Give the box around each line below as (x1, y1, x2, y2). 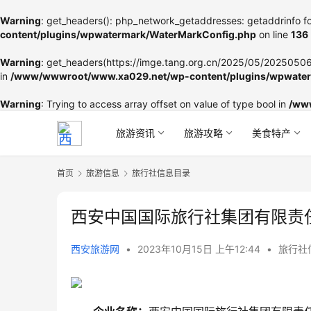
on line (256, 28, 291, 40)
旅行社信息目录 (132, 168, 190, 178)
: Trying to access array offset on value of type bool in (41, 98, 289, 110)
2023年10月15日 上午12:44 (137, 243, 263, 255)
